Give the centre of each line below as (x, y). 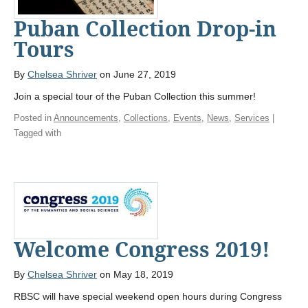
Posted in (34, 118)
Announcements (86, 118)
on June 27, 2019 (136, 74)
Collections (146, 118)
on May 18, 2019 (135, 275)
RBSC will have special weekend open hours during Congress (148, 297)
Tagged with (37, 133)
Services (252, 118)
